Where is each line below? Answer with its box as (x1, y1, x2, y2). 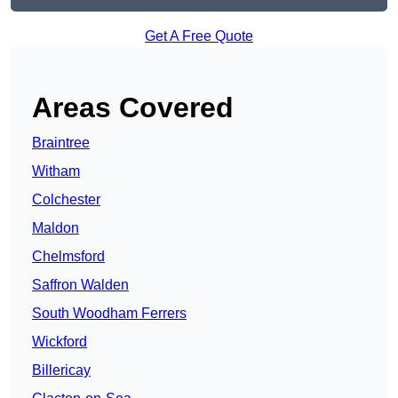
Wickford (32, 334, 87, 350)
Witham (32, 163, 80, 179)
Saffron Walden (32, 277, 129, 293)
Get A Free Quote (145, 28, 253, 44)
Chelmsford (32, 249, 105, 265)
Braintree (32, 135, 90, 151)
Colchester (32, 192, 100, 208)
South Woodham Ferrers (32, 306, 187, 322)
